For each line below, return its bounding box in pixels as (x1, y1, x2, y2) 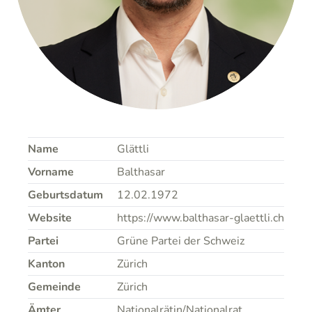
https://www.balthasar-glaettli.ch (117, 210, 284, 226)
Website (28, 210, 72, 226)
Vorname (28, 164, 74, 180)
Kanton (28, 256, 65, 272)
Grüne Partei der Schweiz (117, 233, 244, 249)
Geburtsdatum (28, 187, 103, 203)
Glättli (117, 141, 149, 157)
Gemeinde (28, 279, 81, 295)
